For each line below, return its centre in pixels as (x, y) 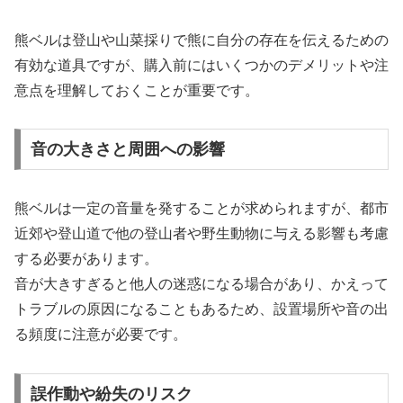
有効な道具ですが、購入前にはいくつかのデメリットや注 (201, 65)
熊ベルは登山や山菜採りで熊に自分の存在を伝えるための (201, 40)
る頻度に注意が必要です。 (101, 335)
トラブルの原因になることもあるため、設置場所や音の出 (201, 309)
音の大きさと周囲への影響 (127, 150)
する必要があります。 (86, 259)
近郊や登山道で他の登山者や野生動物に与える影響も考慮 (201, 234)
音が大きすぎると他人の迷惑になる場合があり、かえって (201, 284)
